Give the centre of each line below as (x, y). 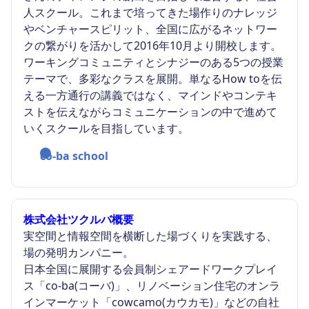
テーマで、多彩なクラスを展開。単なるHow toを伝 (153, 79)
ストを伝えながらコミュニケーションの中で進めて (150, 112)
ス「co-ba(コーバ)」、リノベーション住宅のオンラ (152, 286)
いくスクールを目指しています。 (106, 129)
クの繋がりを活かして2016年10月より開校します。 (152, 46)
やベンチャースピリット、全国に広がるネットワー (150, 29)
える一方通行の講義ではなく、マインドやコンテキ (150, 96)
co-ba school (74, 156)
